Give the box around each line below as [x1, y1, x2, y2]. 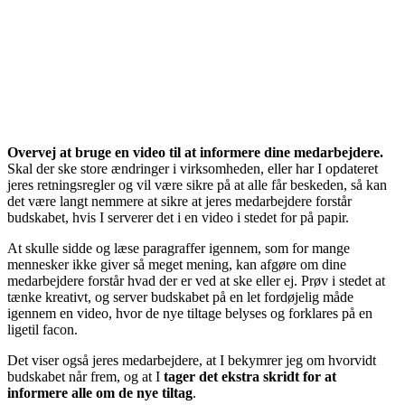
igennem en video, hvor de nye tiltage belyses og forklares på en [7, 306, 372, 322]
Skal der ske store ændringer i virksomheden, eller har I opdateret [7, 161, 378, 177]
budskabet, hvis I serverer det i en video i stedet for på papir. [7, 210, 349, 226]
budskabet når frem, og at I [7, 369, 164, 385]
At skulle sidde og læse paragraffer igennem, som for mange [7, 240, 350, 257]
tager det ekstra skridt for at [164, 369, 336, 385]
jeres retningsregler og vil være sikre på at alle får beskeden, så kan [7, 177, 387, 193]
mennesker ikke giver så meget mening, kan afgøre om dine [7, 257, 346, 273]
